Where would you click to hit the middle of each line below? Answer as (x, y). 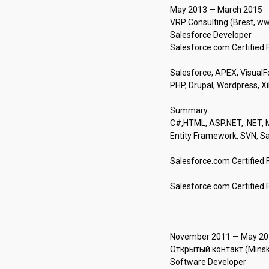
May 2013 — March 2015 (217, 10)
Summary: (190, 110)
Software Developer (208, 262)
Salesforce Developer (210, 35)
